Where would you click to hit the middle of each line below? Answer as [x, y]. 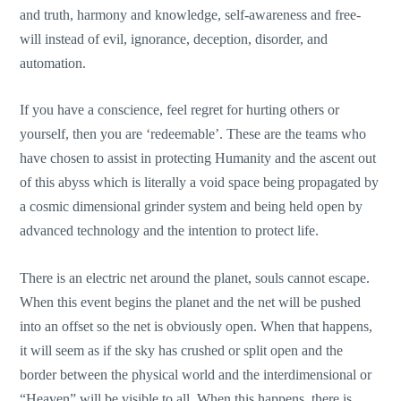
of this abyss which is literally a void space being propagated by [200, 183]
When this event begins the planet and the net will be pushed [191, 302]
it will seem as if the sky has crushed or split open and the [182, 350]
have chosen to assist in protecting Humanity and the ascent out [198, 158]
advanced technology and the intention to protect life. [170, 231]
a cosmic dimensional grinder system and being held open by [192, 207]
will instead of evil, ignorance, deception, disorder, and [174, 38]
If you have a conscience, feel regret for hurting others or [180, 110]
